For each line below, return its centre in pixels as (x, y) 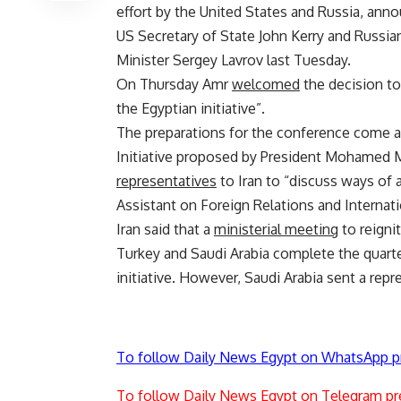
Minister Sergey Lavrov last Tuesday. (234, 60)
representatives (166, 181)
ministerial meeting (276, 230)
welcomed (266, 85)
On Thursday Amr (174, 85)
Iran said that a (165, 230)
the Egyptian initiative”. (191, 109)
